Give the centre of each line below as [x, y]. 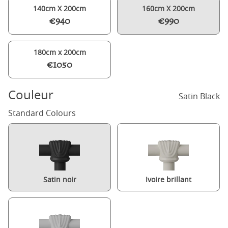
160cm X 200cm [168, 8]
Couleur [31, 95]
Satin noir [60, 179]
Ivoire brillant [168, 179]
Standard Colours [42, 113]
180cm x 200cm [60, 52]
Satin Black [199, 96]
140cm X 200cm [60, 8]
